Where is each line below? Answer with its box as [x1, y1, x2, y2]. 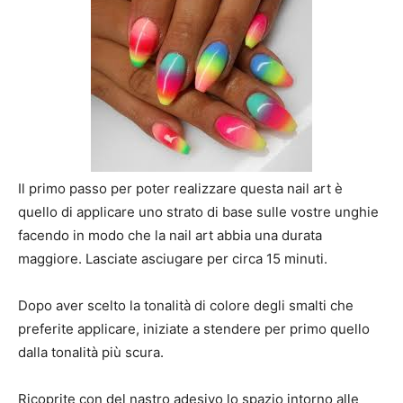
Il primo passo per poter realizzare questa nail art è [18, 180, 343, 198]
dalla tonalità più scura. [18, 344, 164, 362]
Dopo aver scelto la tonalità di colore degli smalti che [18, 297, 354, 315]
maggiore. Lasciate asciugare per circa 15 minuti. [18, 250, 327, 268]
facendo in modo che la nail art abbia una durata [18, 227, 322, 245]
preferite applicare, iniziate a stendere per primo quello [18, 320, 370, 338]
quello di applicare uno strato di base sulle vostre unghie [18, 203, 379, 221]
